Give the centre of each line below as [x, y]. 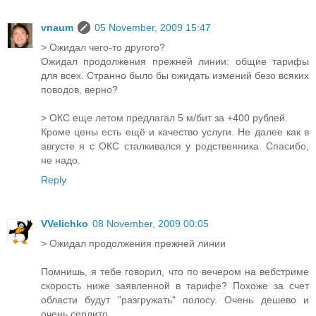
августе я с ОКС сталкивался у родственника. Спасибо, [175, 146]
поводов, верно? [79, 89]
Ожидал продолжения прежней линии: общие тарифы [175, 61]
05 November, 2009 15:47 [153, 27]
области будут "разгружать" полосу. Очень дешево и [175, 299]
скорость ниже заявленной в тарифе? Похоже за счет [175, 285]
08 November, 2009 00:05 [151, 223]
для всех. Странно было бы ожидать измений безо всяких [175, 75]
